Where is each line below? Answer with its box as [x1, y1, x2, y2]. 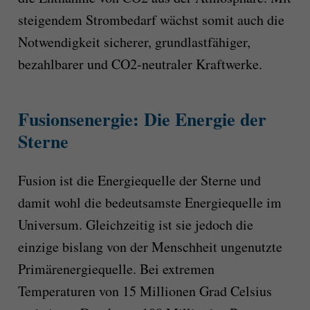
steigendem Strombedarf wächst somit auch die [17, 10, 284, 30]
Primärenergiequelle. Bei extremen [17, 259, 215, 278]
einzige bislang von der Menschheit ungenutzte [17, 237, 282, 256]
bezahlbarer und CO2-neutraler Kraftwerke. [17, 55, 262, 74]
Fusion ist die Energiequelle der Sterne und [17, 171, 261, 190]
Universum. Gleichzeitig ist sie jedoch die [17, 215, 253, 234]
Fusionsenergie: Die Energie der [17, 106, 266, 133]
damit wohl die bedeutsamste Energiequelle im [17, 193, 282, 212]
